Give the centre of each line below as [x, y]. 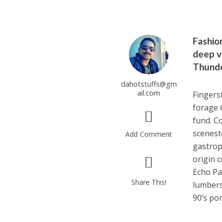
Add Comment [149, 134]
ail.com [149, 93]
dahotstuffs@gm [149, 84]
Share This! [149, 182]
